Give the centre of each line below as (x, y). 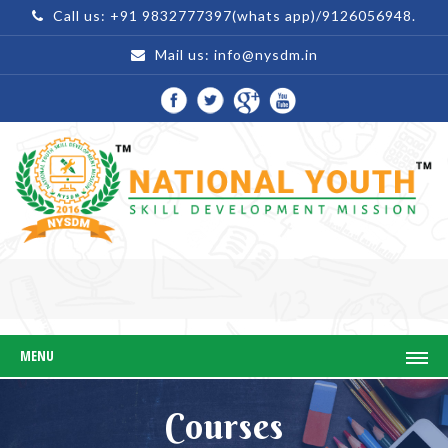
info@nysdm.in (265, 54)
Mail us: (182, 54)
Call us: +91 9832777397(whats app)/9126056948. (232, 15)
